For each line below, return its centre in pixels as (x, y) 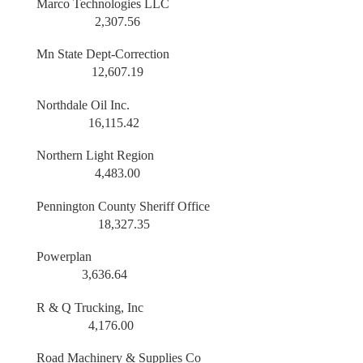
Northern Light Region (171, 156)
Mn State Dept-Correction (172, 54)
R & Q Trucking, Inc (172, 307)
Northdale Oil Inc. (172, 105)
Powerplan (172, 257)
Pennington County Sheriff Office (173, 206)
